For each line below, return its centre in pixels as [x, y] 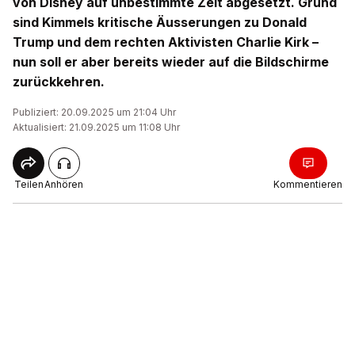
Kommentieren [308, 184]
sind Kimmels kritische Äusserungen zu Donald [160, 22]
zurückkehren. [59, 82]
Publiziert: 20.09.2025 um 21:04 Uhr [94, 112]
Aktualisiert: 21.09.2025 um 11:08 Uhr [96, 127]
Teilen [29, 184]
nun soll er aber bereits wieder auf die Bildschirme [171, 62]
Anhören [64, 184]
